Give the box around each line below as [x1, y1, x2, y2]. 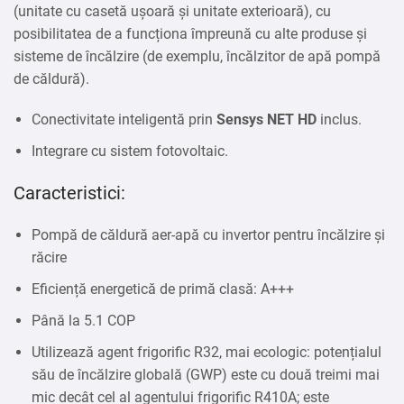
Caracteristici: [14, 182, 125, 205]
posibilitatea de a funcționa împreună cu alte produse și [14, 25, 367, 43]
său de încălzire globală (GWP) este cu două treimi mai [32, 366, 380, 384]
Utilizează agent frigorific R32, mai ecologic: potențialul [32, 344, 381, 362]
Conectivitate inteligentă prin [32, 111, 216, 129]
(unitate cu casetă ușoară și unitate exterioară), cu [14, 3, 331, 21]
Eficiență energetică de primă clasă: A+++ [32, 280, 294, 298]
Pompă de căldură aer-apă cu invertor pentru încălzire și [32, 226, 385, 244]
